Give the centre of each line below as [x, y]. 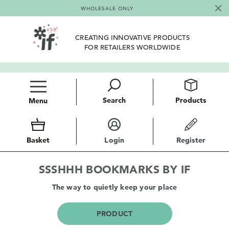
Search [114, 100]
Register [191, 140]
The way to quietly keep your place [114, 187]
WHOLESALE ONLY [107, 8]
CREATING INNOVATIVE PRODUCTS [132, 38]
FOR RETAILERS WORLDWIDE [132, 47]
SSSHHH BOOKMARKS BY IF [114, 169]
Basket [38, 140]
